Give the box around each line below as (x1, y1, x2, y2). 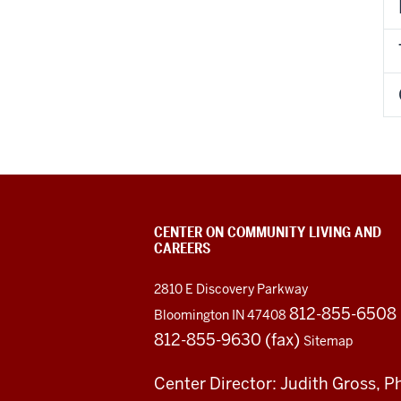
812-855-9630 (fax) (154, 328, 303, 350)
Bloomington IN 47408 (154, 306, 289, 323)
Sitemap (303, 332, 353, 349)
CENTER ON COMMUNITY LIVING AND (154, 222, 381, 242)
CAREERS (154, 238, 210, 258)
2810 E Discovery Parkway (154, 280, 308, 297)
